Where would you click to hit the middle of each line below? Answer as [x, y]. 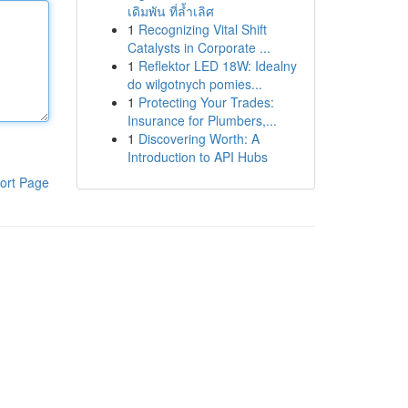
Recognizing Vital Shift [202, 29]
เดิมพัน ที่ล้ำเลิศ [170, 11]
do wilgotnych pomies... [194, 84]
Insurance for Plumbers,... [202, 120]
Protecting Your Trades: [206, 102]
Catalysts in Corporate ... [199, 47]
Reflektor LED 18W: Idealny [217, 66]
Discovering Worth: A [199, 138]
